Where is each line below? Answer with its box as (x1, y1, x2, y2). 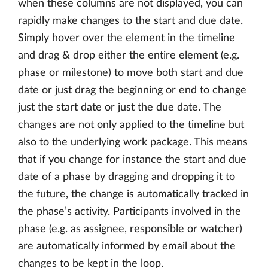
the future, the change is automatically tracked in (18, 189, 249, 200)
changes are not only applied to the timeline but (18, 120, 244, 131)
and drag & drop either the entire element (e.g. (18, 50, 239, 62)
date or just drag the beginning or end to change (18, 85, 246, 96)
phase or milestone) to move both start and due (18, 68, 243, 79)
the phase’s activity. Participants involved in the (18, 206, 241, 218)
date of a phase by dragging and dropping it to (18, 172, 235, 183)
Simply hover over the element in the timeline (18, 33, 235, 44)
